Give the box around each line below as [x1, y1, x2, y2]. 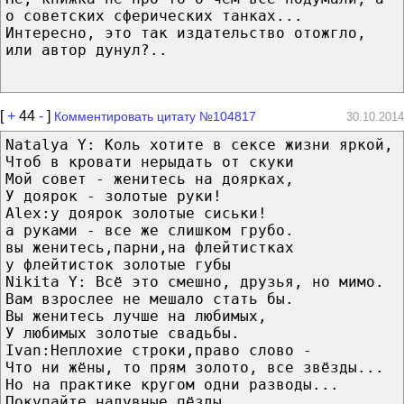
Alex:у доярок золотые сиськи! [5, 204, 267, 222]
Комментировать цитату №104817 [54, 108, 256, 124]
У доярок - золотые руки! [5, 187, 222, 205]
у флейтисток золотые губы [5, 255, 231, 273]
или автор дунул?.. [5, 41, 168, 59]
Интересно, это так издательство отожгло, [5, 23, 366, 41]
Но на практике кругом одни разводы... [5, 375, 339, 393]
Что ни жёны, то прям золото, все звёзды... [5, 358, 384, 376]
